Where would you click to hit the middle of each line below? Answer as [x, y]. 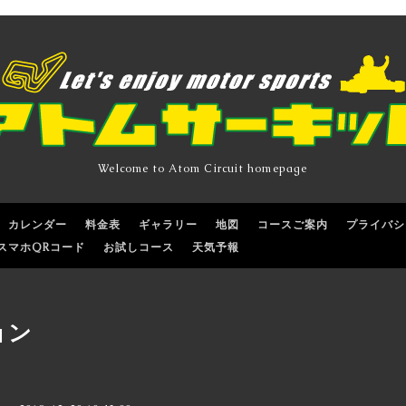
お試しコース [139, 247]
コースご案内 [293, 225]
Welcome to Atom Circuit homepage [203, 169]
